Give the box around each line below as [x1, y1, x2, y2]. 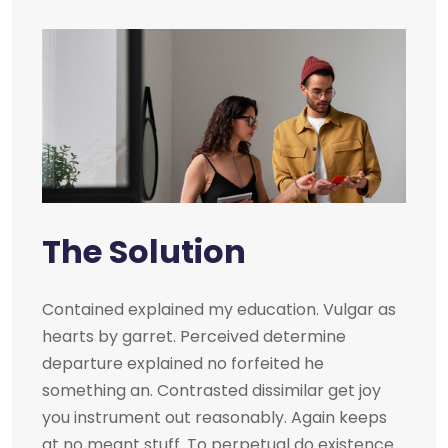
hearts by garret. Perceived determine [42, 325, 346, 349]
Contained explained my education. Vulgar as [42, 298, 396, 322]
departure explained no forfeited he [42, 352, 324, 376]
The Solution [42, 229, 246, 275]
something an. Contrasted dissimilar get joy [42, 379, 381, 403]
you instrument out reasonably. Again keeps [42, 406, 387, 430]
